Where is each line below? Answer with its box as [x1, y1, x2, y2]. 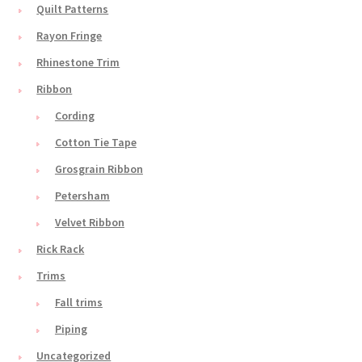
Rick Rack [36, 242, 85, 257]
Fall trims [54, 295, 103, 310]
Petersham [54, 188, 110, 204]
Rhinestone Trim [36, 55, 120, 70]
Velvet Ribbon [54, 215, 124, 230]
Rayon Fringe [36, 28, 103, 44]
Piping [54, 322, 87, 337]
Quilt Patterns [36, 2, 109, 17]
